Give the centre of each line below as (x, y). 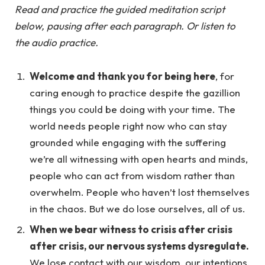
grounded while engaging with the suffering (128, 142)
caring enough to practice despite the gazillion (135, 92)
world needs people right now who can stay (128, 125)
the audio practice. (56, 43)
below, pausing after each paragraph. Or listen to (125, 26)
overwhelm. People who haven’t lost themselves (140, 192)
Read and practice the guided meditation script (120, 9)
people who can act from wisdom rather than (132, 175)
